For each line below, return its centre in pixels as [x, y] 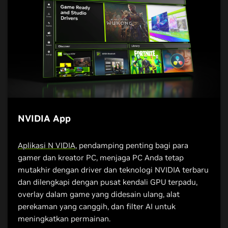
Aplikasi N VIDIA [47, 145]
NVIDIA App [44, 118]
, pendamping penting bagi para [132, 145]
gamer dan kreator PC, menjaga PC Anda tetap [101, 157]
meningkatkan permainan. [64, 218]
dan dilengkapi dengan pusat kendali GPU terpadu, [108, 182]
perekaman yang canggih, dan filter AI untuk [97, 206]
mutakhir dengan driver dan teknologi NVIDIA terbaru [113, 169]
